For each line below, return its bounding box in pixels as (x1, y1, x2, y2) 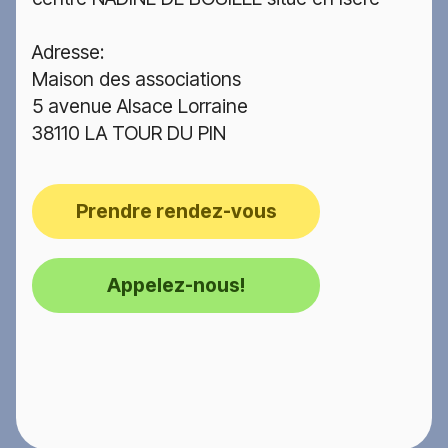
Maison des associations (32, 67, 241, 91)
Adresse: (32, 40, 104, 64)
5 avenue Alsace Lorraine (32, 94, 248, 118)
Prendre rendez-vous (75, 198, 277, 223)
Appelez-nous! (107, 272, 245, 297)
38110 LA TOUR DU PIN (32, 121, 226, 145)
